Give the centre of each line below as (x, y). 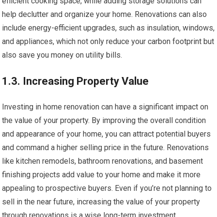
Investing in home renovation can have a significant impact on (105, 107)
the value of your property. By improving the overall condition (104, 121)
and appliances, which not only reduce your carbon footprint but (108, 42)
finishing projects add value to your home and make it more (101, 175)
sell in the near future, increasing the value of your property (101, 202)
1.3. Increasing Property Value (76, 81)
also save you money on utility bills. (62, 55)
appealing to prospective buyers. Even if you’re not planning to (107, 188)
